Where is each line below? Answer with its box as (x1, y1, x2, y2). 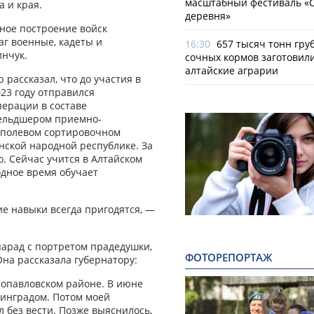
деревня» (185, 9, 231, 22)
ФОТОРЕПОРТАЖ (185, 250, 272, 266)
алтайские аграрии (185, 64, 278, 77)
